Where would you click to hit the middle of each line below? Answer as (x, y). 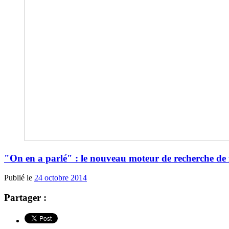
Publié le (19, 178)
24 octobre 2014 (61, 178)
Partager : (25, 197)
